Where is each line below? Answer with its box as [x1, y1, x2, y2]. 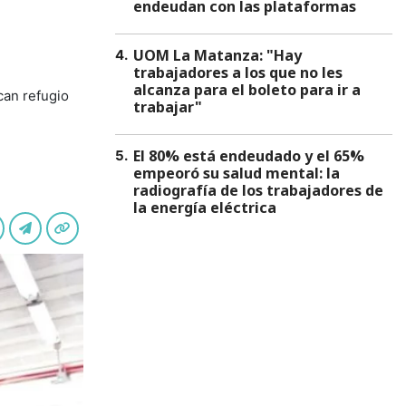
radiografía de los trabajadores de [133, 180, 383, 200]
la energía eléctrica [133, 198, 276, 217]
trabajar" [133, 97, 202, 117]
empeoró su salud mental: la [133, 163, 340, 183]
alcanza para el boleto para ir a [133, 80, 361, 100]
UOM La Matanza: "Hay [133, 45, 302, 65]
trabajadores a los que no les [133, 63, 343, 82]
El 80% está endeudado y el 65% [133, 146, 364, 166]
